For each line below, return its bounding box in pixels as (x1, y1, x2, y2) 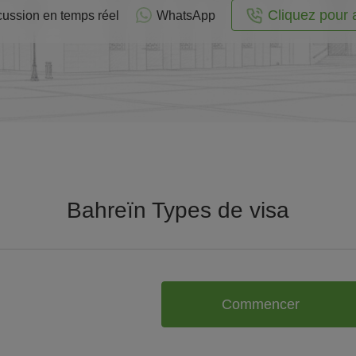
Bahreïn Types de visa (67, 198, 289, 222)
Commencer (222, 296, 300, 312)
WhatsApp (156, 8, 215, 22)
